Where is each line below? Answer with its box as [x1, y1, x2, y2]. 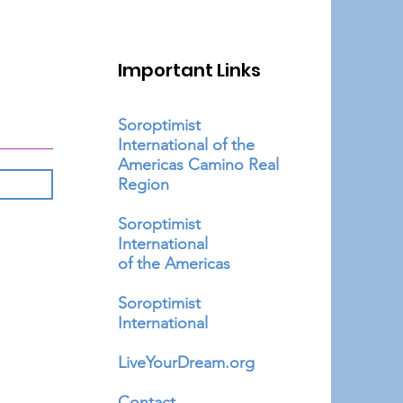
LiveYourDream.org [118, 353, 255, 372]
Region [118, 175, 170, 194]
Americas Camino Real [118, 155, 280, 175]
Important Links [118, 58, 262, 83]
